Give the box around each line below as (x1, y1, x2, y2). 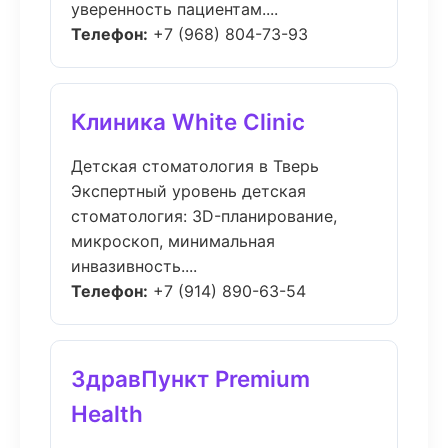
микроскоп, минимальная (71, 231, 275, 251)
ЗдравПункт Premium (71, 365, 310, 392)
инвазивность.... (71, 256, 197, 276)
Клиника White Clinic (71, 108, 305, 135)
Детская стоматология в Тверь (71, 156, 319, 176)
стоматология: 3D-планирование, (71, 206, 337, 226)
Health (71, 400, 143, 427)
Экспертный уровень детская (71, 181, 306, 201)
